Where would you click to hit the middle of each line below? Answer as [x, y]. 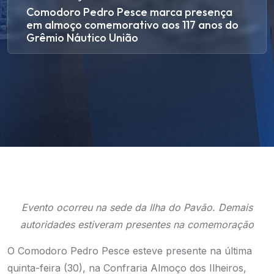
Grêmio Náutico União [82, 38]
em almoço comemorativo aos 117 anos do [132, 25]
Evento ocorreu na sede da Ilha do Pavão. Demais [137, 207]
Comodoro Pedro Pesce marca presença [129, 12]
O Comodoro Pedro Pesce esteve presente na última [130, 251]
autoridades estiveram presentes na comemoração [137, 224]
